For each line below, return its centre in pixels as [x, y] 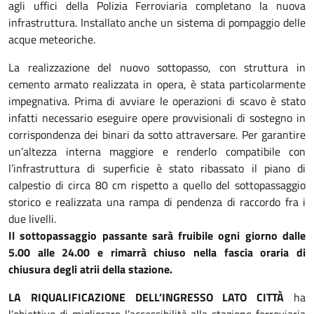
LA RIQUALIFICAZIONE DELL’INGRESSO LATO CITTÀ [151, 297]
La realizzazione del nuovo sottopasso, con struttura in [157, 67]
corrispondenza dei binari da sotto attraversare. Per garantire [157, 135]
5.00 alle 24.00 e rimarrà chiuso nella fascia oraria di [157, 252]
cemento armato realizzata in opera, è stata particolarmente [157, 84]
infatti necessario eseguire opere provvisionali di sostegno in [157, 118]
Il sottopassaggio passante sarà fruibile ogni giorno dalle [157, 235]
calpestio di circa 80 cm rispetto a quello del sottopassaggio [157, 185]
